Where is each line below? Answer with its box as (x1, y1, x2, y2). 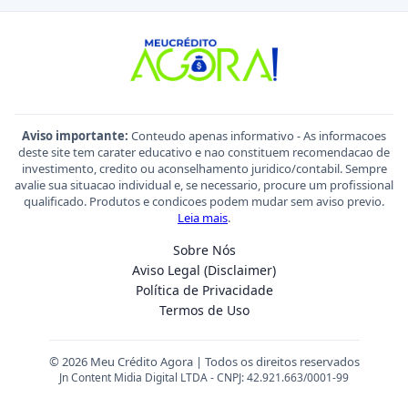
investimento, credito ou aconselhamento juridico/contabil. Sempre (21, 159, 387, 177)
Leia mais (178, 209, 228, 226)
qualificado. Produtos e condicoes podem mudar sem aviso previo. (24, 192, 384, 209)
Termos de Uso (158, 301, 250, 319)
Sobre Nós (172, 240, 236, 259)
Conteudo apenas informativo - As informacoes (128, 127, 386, 144)
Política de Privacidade (135, 280, 273, 299)
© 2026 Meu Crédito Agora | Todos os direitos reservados (48, 352, 360, 370)
